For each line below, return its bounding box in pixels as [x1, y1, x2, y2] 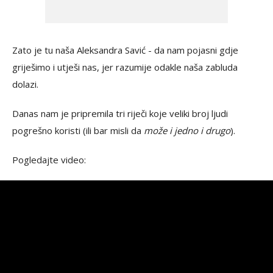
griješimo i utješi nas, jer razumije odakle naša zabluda [12, 61, 238, 73]
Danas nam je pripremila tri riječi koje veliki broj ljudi [12, 107, 228, 119]
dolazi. [12, 78, 38, 90]
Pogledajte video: [12, 154, 86, 166]
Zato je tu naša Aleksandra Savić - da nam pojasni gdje [12, 44, 238, 56]
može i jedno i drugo [144, 124, 230, 136]
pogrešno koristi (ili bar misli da [12, 124, 144, 136]
